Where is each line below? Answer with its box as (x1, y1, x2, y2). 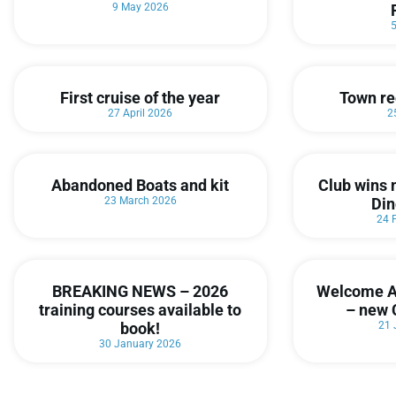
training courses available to (39, 301, 242, 320)
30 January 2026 (99, 338, 182, 351)
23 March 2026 (103, 194, 177, 208)
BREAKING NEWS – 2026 (52, 282, 229, 301)
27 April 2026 (108, 107, 173, 120)
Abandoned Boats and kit (51, 176, 230, 195)
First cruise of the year (60, 88, 221, 108)
